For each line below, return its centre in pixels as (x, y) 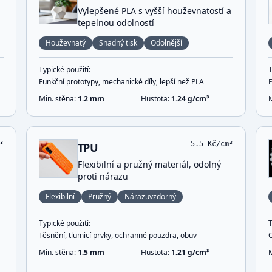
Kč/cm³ (219, 144)
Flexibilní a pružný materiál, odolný (149, 164)
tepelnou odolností (116, 23)
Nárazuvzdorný (150, 196)
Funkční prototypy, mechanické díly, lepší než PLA (121, 82)
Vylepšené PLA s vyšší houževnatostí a (154, 11)
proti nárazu (103, 176)
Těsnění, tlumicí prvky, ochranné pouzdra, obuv (117, 235)
